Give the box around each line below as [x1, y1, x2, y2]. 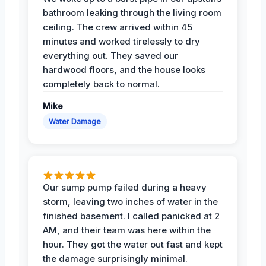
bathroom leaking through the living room [43, 7, 221, 18]
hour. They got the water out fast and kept [43, 238, 223, 250]
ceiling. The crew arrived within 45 [43, 21, 192, 33]
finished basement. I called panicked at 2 [43, 210, 220, 221]
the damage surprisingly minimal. [43, 252, 188, 264]
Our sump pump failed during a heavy [43, 181, 207, 193]
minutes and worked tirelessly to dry [43, 35, 200, 47]
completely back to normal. [43, 78, 160, 90]
